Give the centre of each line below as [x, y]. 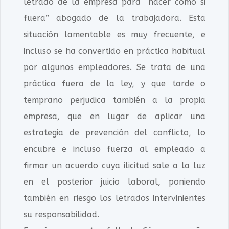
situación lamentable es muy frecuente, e [114, 35]
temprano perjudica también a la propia [114, 100]
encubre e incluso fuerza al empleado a [114, 149]
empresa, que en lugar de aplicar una [114, 116]
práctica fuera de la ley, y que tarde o [114, 84]
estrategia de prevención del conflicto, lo [114, 133]
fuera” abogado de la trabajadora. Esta [114, 18]
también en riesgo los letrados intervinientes [114, 198]
